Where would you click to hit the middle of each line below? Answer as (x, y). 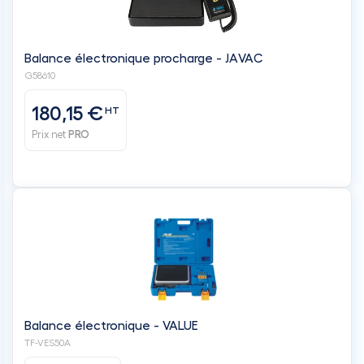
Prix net (50, 134)
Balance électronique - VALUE (111, 325)
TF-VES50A (48, 342)
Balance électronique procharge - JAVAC (144, 58)
